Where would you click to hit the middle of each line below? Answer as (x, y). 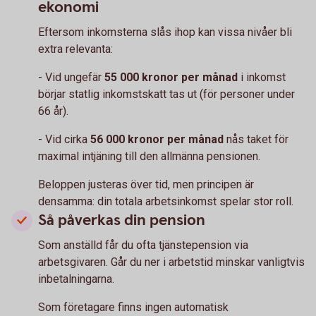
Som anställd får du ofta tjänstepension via (143, 245)
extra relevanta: (75, 49)
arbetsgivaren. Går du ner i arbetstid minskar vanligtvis (171, 262)
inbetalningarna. (76, 279)
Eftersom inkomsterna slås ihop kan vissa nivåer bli (165, 32)
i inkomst (262, 77)
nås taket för (256, 139)
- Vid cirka (64, 139)
